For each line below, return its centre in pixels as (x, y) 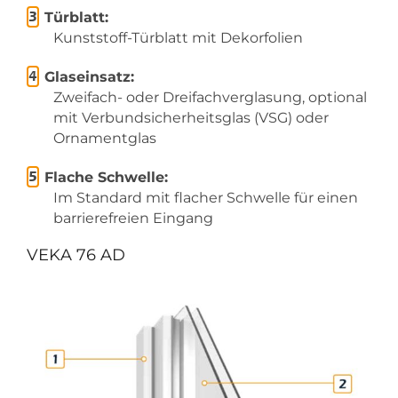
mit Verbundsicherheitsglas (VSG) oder (191, 117)
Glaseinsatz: (89, 76)
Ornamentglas (105, 138)
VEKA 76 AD (76, 255)
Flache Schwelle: (106, 177)
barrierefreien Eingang (133, 218)
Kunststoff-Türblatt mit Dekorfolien (178, 37)
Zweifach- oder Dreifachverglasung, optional (210, 97)
